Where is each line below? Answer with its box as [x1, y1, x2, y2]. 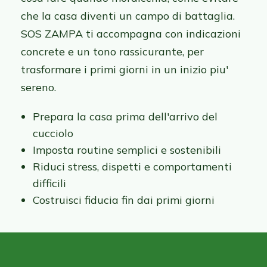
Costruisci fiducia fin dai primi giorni [33, 193, 215, 207]
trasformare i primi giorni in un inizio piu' [21, 63, 228, 77]
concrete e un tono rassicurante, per [21, 45, 204, 59]
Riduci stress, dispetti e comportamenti [33, 160, 232, 174]
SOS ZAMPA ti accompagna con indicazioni [21, 27, 241, 41]
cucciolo [33, 126, 73, 141]
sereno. [21, 80, 56, 95]
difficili [33, 176, 66, 191]
